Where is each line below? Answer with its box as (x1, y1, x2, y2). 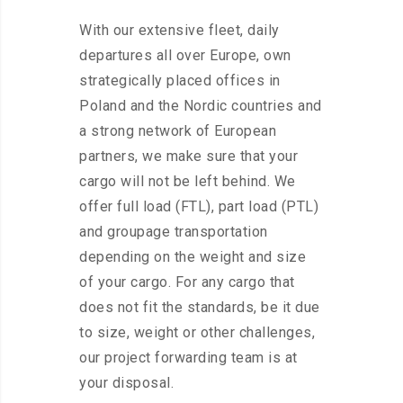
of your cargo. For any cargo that (79, 273, 295, 291)
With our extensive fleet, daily (79, 22, 280, 39)
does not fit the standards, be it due (79, 299, 320, 316)
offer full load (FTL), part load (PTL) (79, 198, 318, 215)
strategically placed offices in (79, 72, 281, 89)
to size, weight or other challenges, (79, 324, 315, 341)
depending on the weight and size (79, 248, 306, 265)
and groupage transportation (79, 223, 268, 240)
